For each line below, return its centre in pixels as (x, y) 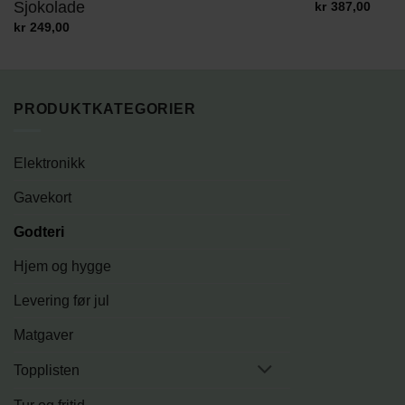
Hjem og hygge (62, 267)
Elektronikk (49, 164)
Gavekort (42, 198)
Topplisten (47, 371)
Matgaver (43, 335)
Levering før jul (61, 301)
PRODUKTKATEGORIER (105, 108)
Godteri (39, 232)
